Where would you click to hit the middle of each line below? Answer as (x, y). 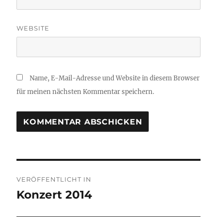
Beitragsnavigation (74, 170)
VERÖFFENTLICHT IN (54, 179)
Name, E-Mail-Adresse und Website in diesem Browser (115, 78)
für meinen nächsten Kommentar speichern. (85, 92)
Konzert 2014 (54, 195)
